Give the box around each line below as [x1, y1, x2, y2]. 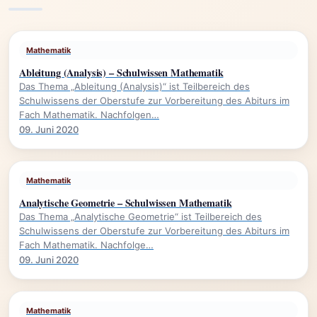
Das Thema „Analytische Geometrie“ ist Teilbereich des [19, 211, 262, 222]
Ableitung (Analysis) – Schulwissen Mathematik [19, 65, 224, 80]
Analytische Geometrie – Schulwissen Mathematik [19, 195, 232, 210]
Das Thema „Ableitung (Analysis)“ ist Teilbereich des [19, 81, 250, 92]
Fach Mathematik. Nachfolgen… [19, 109, 159, 120]
